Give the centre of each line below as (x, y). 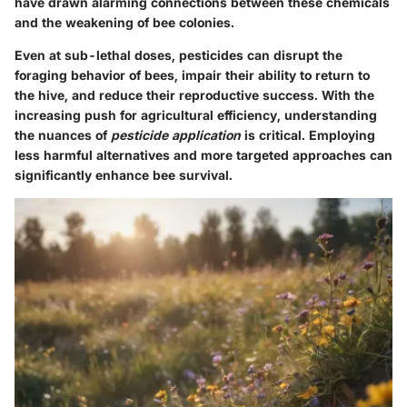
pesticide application (176, 134)
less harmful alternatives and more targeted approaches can (203, 154)
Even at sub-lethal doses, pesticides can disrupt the (179, 55)
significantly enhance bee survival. (124, 174)
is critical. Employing (308, 134)
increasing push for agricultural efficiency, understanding (196, 114)
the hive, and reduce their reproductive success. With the (194, 94)
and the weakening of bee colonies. (124, 22)
